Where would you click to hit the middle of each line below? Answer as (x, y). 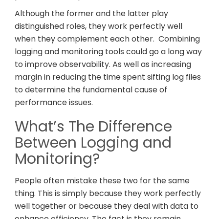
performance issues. (54, 103)
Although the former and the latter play (91, 14)
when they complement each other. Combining (107, 39)
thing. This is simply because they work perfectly (108, 194)
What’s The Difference (93, 127)
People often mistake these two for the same (102, 181)
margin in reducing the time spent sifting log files (108, 77)
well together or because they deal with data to (107, 206)
